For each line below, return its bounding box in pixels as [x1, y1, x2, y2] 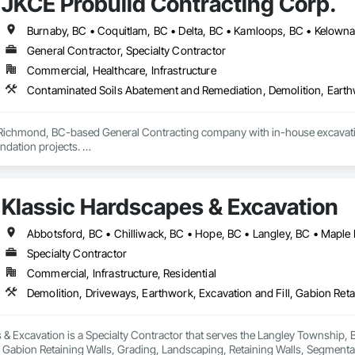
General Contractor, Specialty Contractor [26, 44, 226, 58]
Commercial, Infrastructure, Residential [26, 266, 216, 281]
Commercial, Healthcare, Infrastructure [26, 63, 216, 78]
